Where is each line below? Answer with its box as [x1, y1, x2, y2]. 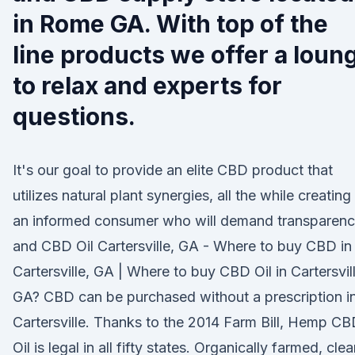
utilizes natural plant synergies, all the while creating [13, 187, 351, 204]
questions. [13, 102, 136, 131]
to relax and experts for [13, 71, 282, 100]
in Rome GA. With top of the [13, 10, 328, 38]
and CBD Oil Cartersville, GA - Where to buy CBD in [13, 238, 352, 254]
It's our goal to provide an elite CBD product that [13, 162, 333, 178]
